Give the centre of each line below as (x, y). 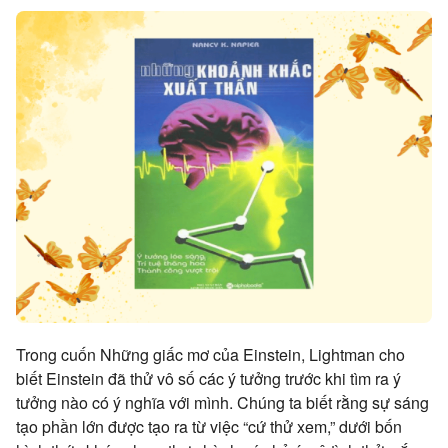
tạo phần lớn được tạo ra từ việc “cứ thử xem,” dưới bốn (209, 427)
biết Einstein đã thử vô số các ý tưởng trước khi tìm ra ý (208, 379)
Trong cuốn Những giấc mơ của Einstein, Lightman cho (210, 355)
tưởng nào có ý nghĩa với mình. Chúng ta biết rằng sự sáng (222, 403)
